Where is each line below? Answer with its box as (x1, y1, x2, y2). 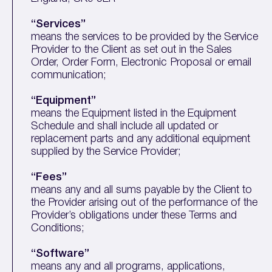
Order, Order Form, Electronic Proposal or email (31, 58, 252, 67)
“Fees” (31, 172, 92, 182)
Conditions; (31, 223, 85, 233)
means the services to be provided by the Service (31, 32, 259, 42)
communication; (31, 70, 107, 80)
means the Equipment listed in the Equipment (31, 109, 237, 118)
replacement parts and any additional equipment (31, 134, 251, 144)
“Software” (31, 249, 90, 259)
